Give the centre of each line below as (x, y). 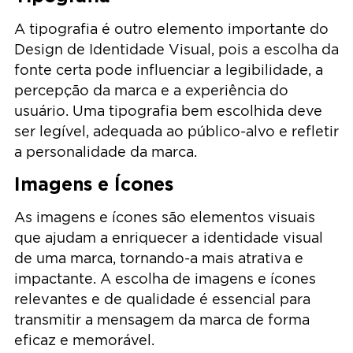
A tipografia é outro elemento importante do (171, 28)
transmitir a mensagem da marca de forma (162, 320)
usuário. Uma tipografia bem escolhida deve (168, 110)
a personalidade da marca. (106, 151)
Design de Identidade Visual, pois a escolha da (176, 49)
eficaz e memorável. (84, 340)
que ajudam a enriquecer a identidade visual (169, 238)
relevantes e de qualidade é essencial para (162, 299)
